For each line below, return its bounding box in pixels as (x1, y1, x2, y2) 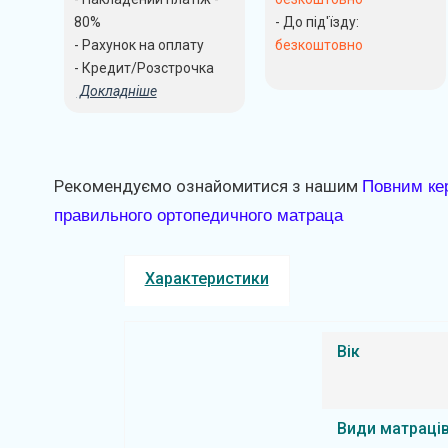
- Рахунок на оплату (73, 36, 204, 53)
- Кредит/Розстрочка (73, 59, 214, 76)
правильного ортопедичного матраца (53, 205, 343, 225)
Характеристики (144, 268, 269, 288)
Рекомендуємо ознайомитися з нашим (53, 175, 358, 196)
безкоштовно (274, 36, 363, 53)
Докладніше (76, 82, 157, 99)
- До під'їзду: (274, 13, 359, 30)
